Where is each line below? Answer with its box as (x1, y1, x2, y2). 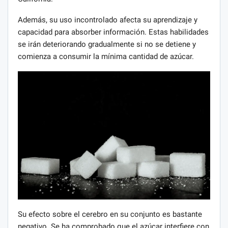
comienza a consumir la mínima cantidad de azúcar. (18, 52, 194, 62)
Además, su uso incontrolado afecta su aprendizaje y (18, 15, 197, 25)
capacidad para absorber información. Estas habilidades (18, 27, 209, 37)
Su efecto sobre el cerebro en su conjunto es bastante (18, 209, 202, 219)
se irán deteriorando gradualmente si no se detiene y (18, 40, 196, 49)
